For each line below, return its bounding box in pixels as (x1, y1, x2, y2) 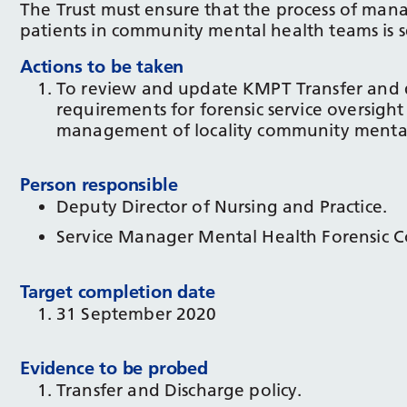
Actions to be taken (20, 55, 184, 77)
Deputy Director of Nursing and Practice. (56, 196, 387, 218)
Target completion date (20, 280, 215, 303)
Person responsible (20, 174, 178, 196)
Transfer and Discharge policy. (56, 380, 303, 402)
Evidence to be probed (20, 357, 208, 380)
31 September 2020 (56, 303, 217, 324)
